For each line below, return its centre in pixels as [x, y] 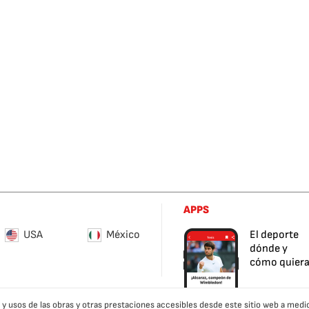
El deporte [274, 235]
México [123, 235]
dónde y [269, 249]
